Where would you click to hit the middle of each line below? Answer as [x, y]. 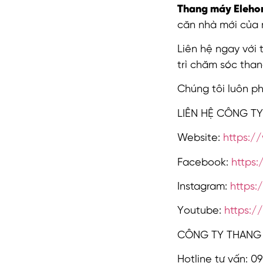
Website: [200, 139]
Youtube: [200, 211]
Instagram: [203, 187]
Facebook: [204, 163]
